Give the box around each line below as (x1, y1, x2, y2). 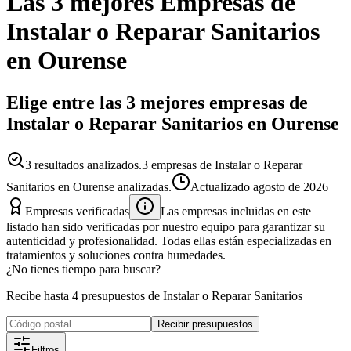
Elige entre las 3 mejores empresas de (6, 92, 308, 113)
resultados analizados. (31, 157, 142, 172)
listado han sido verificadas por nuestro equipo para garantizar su (6, 219, 325, 233)
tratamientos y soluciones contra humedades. (6, 248, 226, 262)
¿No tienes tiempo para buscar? (6, 262, 161, 276)
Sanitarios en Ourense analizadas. (6, 179, 172, 194)
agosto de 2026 (253, 179, 328, 194)
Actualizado (190, 179, 253, 194)
